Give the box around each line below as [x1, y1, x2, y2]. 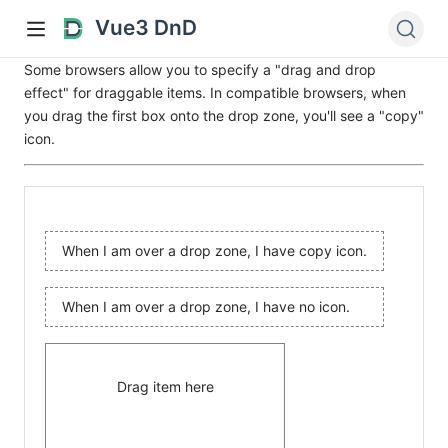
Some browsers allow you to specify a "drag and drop [24, 60, 376, 78]
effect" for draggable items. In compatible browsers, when [24, 83, 406, 101]
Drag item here [116, 377, 214, 395]
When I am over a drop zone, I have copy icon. [62, 241, 367, 259]
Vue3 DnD [95, 15, 198, 41]
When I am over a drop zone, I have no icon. [62, 297, 350, 315]
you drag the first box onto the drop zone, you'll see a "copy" [24, 106, 424, 124]
